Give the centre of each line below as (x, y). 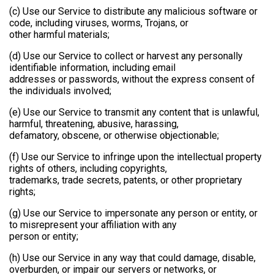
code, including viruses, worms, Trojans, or (99, 23)
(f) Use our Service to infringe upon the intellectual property (135, 157)
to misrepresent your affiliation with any (93, 224)
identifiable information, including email (92, 67)
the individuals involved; (60, 91)
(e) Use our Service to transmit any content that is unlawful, (134, 112)
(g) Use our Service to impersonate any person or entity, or (133, 213)
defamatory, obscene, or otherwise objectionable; (114, 135)
